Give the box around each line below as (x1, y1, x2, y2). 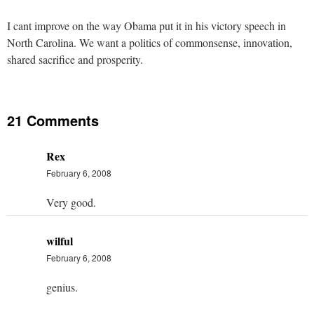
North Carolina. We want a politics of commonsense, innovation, (7, 34, 292, 50)
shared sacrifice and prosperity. (7, 51, 143, 67)
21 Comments (7, 109, 99, 130)
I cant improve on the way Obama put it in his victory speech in (7, 18, 286, 33)
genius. (46, 279, 78, 294)
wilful (46, 232, 73, 249)
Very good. (46, 194, 96, 210)
